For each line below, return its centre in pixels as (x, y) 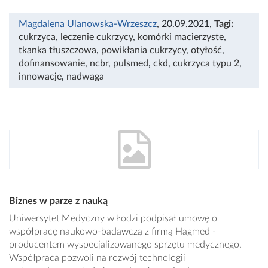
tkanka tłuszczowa (57, 51)
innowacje (40, 77)
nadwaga (85, 77)
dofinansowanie (52, 64)
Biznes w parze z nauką (58, 201)
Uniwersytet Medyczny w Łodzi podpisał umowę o (113, 219)
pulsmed (131, 64)
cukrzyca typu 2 (206, 64)
